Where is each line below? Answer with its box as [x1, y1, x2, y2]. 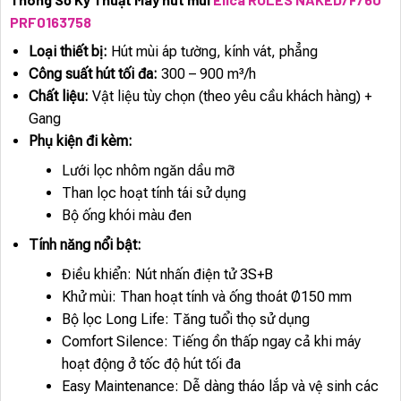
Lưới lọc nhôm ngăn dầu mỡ [61, 161, 235, 179]
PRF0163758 [10, 13, 91, 30]
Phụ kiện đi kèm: [28, 132, 132, 149]
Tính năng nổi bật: [28, 235, 141, 253]
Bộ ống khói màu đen [61, 206, 192, 224]
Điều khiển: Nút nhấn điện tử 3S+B [61, 265, 273, 283]
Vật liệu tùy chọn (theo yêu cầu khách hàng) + [88, 87, 371, 105]
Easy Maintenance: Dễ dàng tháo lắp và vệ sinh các [61, 377, 379, 395]
